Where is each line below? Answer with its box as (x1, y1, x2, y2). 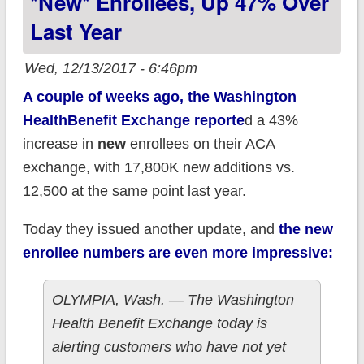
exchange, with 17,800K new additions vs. (22, 159, 295, 176)
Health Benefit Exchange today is (51, 315, 267, 332)
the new (278, 221, 333, 238)
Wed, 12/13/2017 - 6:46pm (24, 60, 197, 77)
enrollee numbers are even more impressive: (22, 245, 333, 262)
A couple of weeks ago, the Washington (22, 89, 297, 106)
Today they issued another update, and (22, 221, 279, 238)
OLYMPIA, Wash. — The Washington (51, 292, 294, 309)
